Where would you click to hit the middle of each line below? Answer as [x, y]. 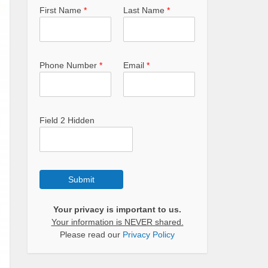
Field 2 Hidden [67, 120]
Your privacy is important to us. [117, 209]
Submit [81, 179]
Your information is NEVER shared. [117, 222]
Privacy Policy [149, 234]
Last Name [145, 10]
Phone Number [69, 65]
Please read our [91, 234]
